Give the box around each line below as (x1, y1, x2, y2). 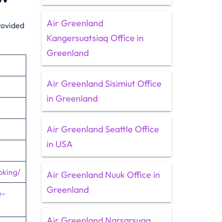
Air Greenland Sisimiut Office (46, 78, 162, 89)
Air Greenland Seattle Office (46, 123, 159, 135)
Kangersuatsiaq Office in (46, 32, 144, 44)
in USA (46, 138, 73, 150)
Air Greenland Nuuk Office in (46, 169, 160, 180)
